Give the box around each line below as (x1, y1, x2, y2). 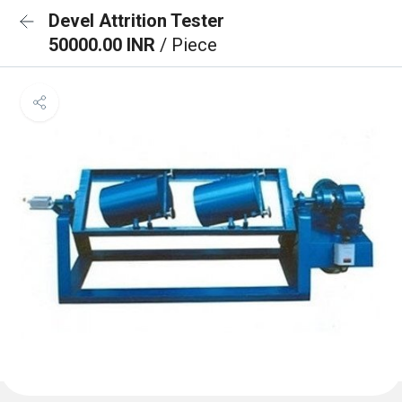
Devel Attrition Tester (48, 10, 224, 31)
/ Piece (160, 34, 217, 56)
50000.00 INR (48, 34, 160, 56)
